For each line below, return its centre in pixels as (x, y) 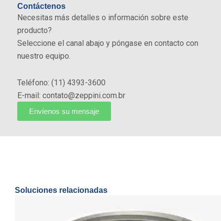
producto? (35, 30)
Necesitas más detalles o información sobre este (103, 18)
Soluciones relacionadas (61, 190)
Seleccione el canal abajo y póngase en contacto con (108, 43)
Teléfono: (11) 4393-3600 (61, 83)
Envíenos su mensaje (64, 111)
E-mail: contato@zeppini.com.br (71, 95)
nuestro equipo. (44, 56)
